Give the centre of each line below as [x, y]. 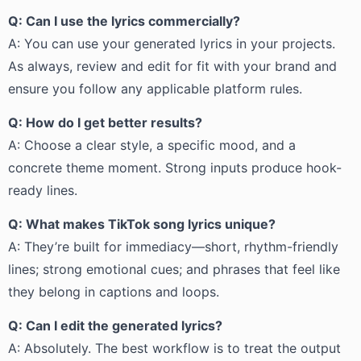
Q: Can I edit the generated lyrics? [115, 326]
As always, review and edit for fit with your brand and [172, 66]
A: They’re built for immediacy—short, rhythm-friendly [173, 247]
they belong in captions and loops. [114, 292]
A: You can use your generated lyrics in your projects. [172, 44]
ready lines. [43, 190]
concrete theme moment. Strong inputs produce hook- [175, 168]
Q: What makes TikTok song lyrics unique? [142, 224]
